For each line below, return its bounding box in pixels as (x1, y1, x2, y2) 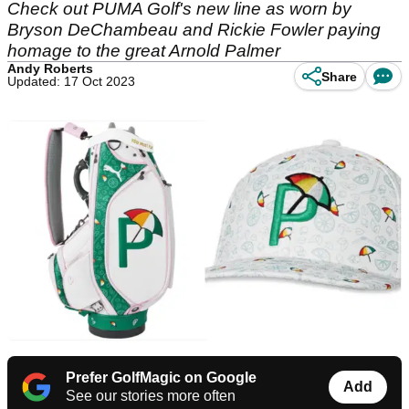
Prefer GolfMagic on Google (66, 370, 257, 386)
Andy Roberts (7, 61, 93, 76)
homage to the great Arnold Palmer (7, 41, 280, 60)
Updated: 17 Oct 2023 (7, 74, 135, 89)
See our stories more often (66, 388, 236, 404)
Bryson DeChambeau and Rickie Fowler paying (7, 20, 381, 39)
